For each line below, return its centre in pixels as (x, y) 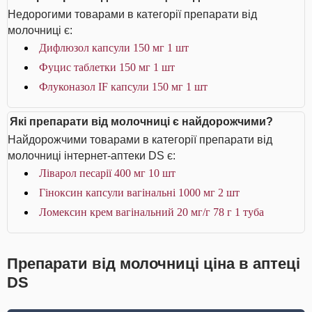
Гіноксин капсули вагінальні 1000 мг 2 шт (139, 193)
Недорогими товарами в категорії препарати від (132, 14)
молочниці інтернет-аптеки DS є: (92, 156)
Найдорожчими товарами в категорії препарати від (140, 140)
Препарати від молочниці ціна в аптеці (154, 264)
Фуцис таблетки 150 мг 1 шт (107, 67)
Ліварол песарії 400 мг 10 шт (107, 173)
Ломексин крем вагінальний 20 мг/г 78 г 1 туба (151, 212)
